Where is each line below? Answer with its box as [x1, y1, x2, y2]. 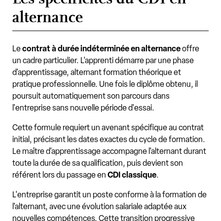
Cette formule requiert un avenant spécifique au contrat [12, 123, 204, 133]
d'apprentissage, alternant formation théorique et [12, 68, 181, 77]
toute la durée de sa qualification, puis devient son [12, 158, 183, 168]
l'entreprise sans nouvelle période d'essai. [12, 103, 154, 113]
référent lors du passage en [12, 170, 108, 180]
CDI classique [108, 170, 156, 180]
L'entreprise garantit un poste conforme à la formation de [12, 190, 207, 200]
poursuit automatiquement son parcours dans [12, 91, 170, 101]
